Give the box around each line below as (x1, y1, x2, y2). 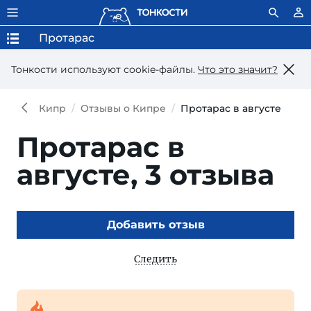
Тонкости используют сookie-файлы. (11, 62, 198, 76)
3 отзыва (145, 158, 274, 192)
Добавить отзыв (106, 218, 205, 231)
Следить (134, 253, 177, 265)
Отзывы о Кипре (81, 102, 166, 115)
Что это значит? (198, 62, 278, 76)
